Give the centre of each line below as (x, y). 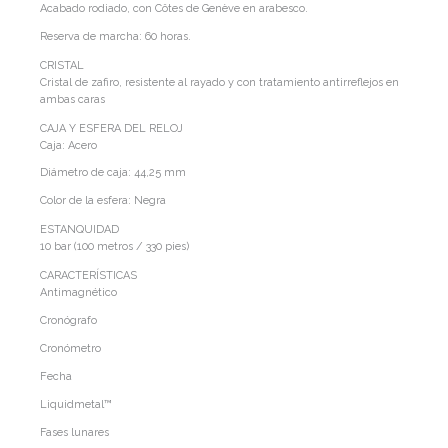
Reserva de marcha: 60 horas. (115, 36)
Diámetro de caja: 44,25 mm (113, 173)
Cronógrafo (68, 321)
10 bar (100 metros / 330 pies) (114, 247)
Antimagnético (78, 293)
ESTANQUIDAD (79, 230)
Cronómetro (70, 349)
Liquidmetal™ (76, 405)
